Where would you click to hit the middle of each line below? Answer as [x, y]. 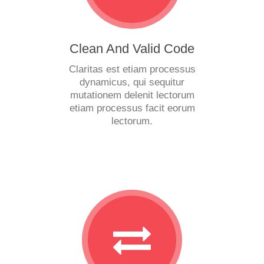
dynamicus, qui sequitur [132, 82]
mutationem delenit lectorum [132, 95]
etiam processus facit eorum [132, 108]
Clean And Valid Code [132, 49]
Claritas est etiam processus [132, 69]
